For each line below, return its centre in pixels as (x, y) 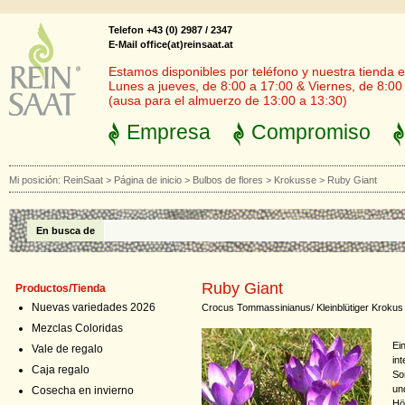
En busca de (66, 231)
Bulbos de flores (228, 180)
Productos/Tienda (61, 288)
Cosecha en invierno (83, 391)
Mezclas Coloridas (77, 328)
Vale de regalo (67, 349)
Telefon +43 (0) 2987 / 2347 (170, 30)
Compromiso (311, 132)
